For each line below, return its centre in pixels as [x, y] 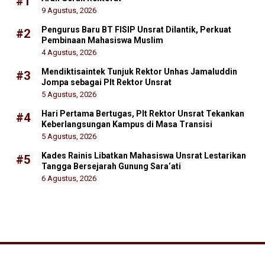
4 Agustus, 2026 [69, 53]
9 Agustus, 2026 [69, 11]
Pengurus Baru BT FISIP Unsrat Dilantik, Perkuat [136, 30]
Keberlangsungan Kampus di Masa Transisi [127, 125]
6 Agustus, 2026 [69, 179]
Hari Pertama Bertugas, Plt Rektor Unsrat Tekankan [143, 114]
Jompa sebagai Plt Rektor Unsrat [106, 83]
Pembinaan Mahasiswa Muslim [102, 41]
